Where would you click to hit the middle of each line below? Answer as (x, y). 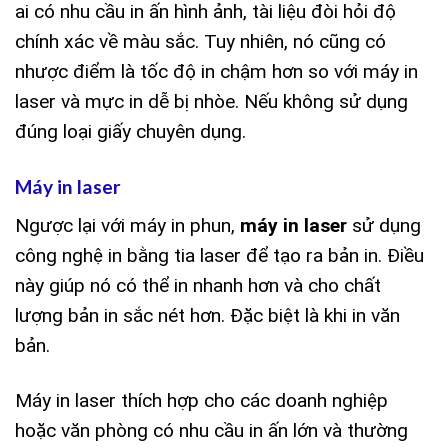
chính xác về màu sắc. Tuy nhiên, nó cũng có (200, 41)
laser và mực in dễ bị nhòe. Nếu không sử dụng (211, 101)
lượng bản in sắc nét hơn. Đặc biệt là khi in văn (207, 316)
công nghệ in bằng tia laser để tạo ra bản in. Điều (219, 256)
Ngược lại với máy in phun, (127, 226)
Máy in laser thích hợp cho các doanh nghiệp (201, 401)
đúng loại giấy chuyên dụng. (130, 131)
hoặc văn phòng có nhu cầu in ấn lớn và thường (211, 431)
